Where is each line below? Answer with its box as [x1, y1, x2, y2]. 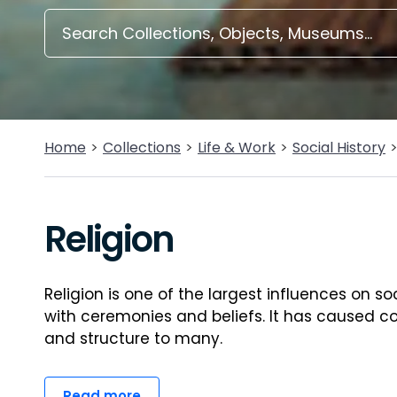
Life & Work [198, 137, 276, 158]
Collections [103, 137, 181, 158]
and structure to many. [44, 328, 222, 349]
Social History [292, 137, 385, 158]
